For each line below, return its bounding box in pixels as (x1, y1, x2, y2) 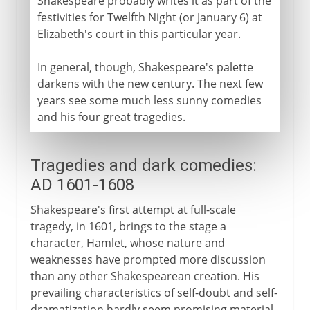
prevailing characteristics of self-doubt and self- (30, 284, 277, 300)
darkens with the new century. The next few (37, 75, 263, 91)
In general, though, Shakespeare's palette (37, 59, 253, 75)
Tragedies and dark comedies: (30, 155, 257, 175)
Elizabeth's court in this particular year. (37, 26, 241, 42)
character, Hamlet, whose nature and (30, 235, 225, 250)
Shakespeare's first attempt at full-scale (30, 201, 236, 217)
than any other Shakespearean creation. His (30, 268, 259, 284)
